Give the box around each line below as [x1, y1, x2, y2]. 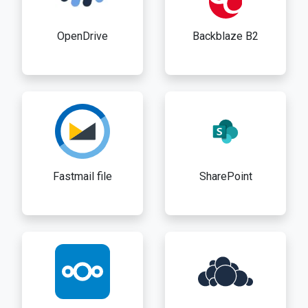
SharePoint [199, 170, 252, 184]
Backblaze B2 [192, 30, 258, 43]
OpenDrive [57, 30, 108, 43]
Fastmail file [53, 170, 112, 184]
